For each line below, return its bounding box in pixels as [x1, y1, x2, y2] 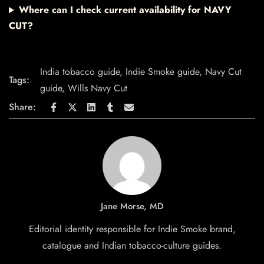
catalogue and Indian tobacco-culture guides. [42, 239, 222, 253]
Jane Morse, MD [100, 200, 164, 213]
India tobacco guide [40, 65, 120, 79]
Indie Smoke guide [126, 65, 199, 79]
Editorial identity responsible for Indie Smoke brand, [28, 222, 236, 236]
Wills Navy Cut [68, 81, 127, 95]
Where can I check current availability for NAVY [18, 3, 232, 17]
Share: [9, 100, 36, 114]
